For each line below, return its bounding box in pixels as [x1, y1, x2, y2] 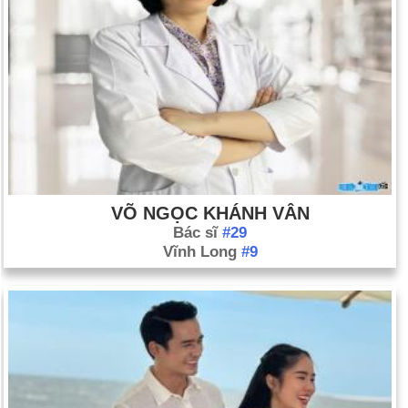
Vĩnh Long [162, 242, 241, 260]
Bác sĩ [173, 223, 222, 241]
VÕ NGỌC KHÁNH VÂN [110, 202, 310, 223]
